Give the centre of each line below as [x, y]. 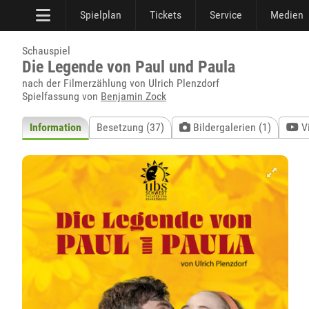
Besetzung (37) [130, 127]
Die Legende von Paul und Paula [129, 67]
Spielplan [101, 15]
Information [56, 127]
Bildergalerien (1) [231, 127]
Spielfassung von [61, 96]
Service [226, 15]
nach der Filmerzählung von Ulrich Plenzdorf [121, 83]
